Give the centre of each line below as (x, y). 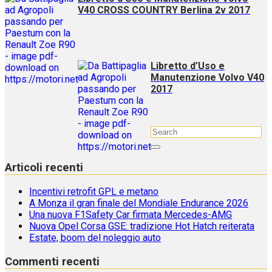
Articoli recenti (44, 167)
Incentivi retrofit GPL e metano (94, 192)
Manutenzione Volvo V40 (207, 77)
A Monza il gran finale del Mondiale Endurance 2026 (139, 203)
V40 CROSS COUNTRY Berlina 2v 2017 (164, 10)
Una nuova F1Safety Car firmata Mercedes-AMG (131, 215)
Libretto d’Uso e (188, 66)
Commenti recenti (52, 262)
